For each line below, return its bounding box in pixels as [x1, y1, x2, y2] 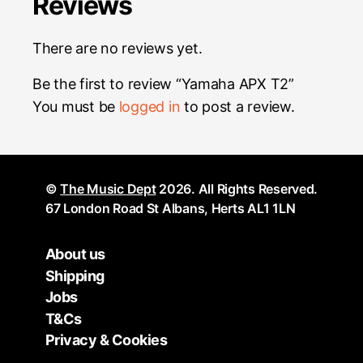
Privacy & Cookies [45, 331, 168, 349]
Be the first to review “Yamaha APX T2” [32, 75, 294, 92]
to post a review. [180, 97, 295, 115]
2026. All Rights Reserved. [156, 180, 318, 197]
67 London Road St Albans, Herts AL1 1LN [45, 199, 296, 216]
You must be [32, 97, 119, 115]
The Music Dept [60, 180, 156, 197]
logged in [118, 97, 181, 115]
